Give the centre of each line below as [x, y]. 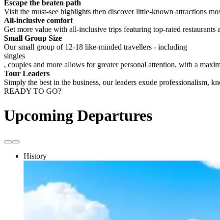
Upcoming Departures [78, 115]
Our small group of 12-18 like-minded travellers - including [96, 47]
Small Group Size [33, 38]
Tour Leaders [27, 74]
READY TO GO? [33, 91]
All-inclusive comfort [38, 21]
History [35, 156]
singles [14, 56]
